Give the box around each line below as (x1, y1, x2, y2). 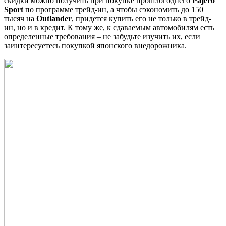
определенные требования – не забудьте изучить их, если (4, 32, 200, 41)
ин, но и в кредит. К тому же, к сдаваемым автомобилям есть (4, 23, 214, 32)
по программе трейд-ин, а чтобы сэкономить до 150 (23, 5, 203, 14)
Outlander (36, 14, 72, 23)
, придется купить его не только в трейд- (72, 14, 211, 23)
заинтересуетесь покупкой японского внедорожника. (4, 41, 187, 50)
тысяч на (4, 14, 36, 23)
